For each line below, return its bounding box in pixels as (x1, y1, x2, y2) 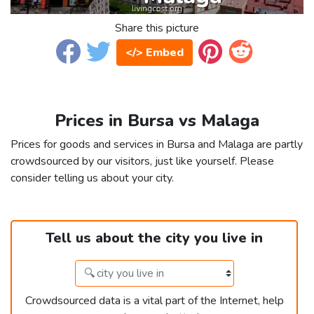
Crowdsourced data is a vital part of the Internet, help (25, 293, 284, 309)
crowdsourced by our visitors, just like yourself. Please (11, 153, 274, 170)
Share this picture (115, 20, 199, 36)
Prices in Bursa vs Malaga (55, 109, 259, 132)
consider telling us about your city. (11, 170, 174, 186)
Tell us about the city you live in (46, 228, 263, 248)
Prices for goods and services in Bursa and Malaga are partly (11, 137, 303, 153)
